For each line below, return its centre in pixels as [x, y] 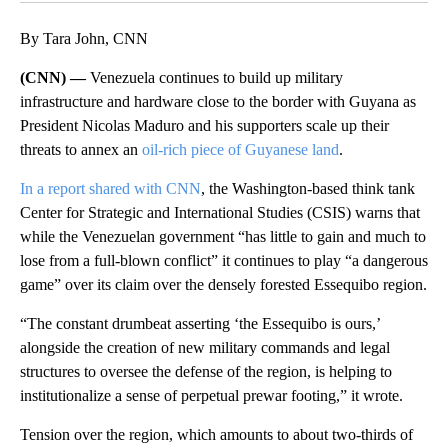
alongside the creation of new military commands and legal [205, 347]
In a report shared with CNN [110, 188]
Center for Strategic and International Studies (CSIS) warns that [220, 212]
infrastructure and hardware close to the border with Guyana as [218, 101]
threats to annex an [81, 149]
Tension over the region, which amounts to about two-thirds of [216, 434]
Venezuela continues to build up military [216, 77]
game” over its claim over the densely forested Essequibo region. [223, 284]
